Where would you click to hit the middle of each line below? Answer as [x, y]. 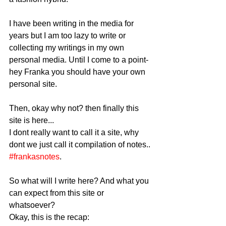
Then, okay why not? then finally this [75, 108]
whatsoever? [33, 205]
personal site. [34, 84]
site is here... [33, 120]
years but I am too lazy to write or [68, 35]
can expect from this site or [58, 193]
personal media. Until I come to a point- [80, 60]
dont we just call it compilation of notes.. [81, 144]
